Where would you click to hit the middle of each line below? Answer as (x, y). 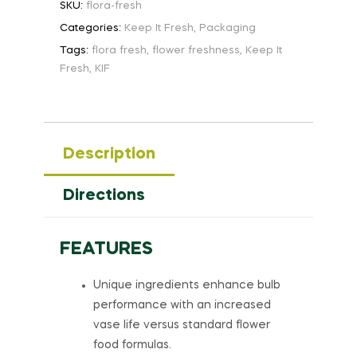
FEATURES (106, 250)
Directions (104, 196)
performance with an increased (182, 305)
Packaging (228, 29)
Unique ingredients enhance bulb (187, 285)
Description (109, 155)
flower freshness (196, 51)
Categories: (92, 29)
